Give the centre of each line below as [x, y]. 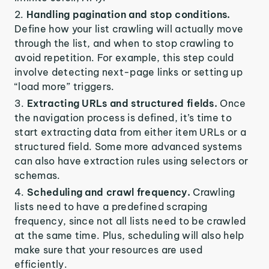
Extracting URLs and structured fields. [123, 103]
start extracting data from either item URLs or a [131, 132]
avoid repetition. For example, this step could [124, 58]
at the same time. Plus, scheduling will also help [129, 235]
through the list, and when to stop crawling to [124, 43]
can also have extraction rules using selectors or [131, 161]
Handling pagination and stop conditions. [128, 14]
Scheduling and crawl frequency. [110, 192]
